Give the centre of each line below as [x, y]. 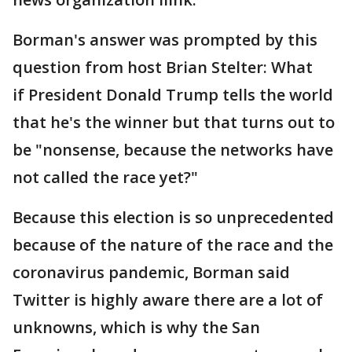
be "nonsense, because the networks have [173, 150]
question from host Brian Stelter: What [163, 68]
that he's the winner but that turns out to [174, 123]
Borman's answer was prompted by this [165, 40]
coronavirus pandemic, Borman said [151, 273]
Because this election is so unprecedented [173, 218]
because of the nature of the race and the [173, 245]
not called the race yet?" [107, 178]
